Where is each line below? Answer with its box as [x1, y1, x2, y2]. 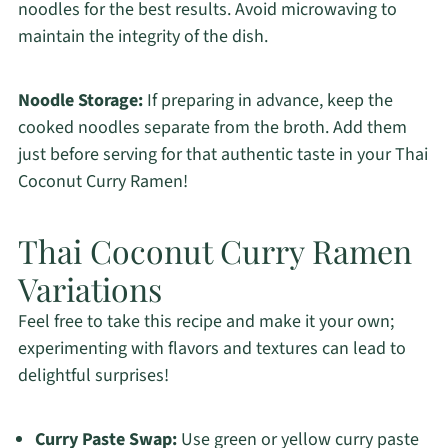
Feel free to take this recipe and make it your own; [17, 309, 394, 335]
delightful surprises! [17, 363, 169, 389]
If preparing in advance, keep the [142, 88, 393, 114]
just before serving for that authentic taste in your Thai [17, 142, 428, 168]
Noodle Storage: [17, 88, 143, 114]
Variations [17, 267, 162, 311]
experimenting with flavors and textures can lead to [17, 336, 406, 362]
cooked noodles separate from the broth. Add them [17, 115, 407, 141]
